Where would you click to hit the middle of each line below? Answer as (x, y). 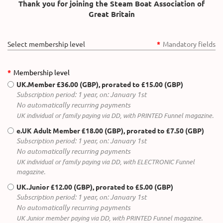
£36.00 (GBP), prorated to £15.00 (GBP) (120, 84)
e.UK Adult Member (48, 131)
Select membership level (46, 44)
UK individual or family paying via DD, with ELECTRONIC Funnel (106, 162)
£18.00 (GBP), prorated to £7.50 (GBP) (143, 131)
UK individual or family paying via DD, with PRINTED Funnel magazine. (115, 116)
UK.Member (36, 84)
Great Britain (111, 14)
